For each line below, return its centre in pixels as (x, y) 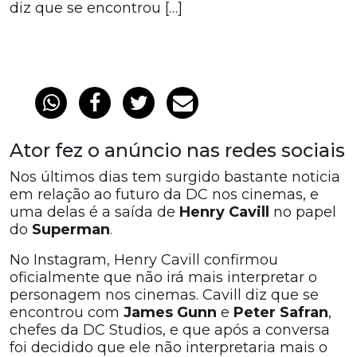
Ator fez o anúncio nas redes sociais (177, 150)
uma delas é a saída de (92, 212)
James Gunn (168, 312)
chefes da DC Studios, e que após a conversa (170, 330)
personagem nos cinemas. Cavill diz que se (164, 295)
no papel (305, 212)
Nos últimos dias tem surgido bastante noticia (175, 177)
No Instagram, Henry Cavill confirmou (144, 260)
